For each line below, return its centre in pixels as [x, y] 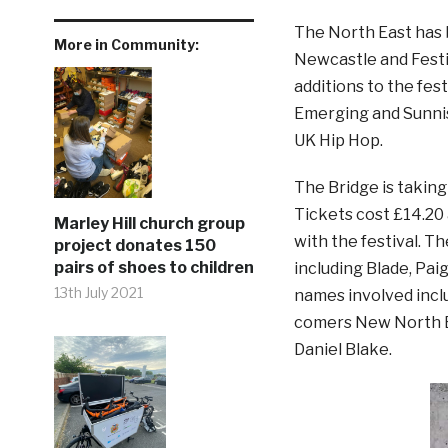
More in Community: [126, 45]
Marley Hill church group [149, 223]
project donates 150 [134, 245]
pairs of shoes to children [153, 267]
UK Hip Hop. [338, 141]
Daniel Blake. [342, 350]
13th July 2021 [98, 292]
